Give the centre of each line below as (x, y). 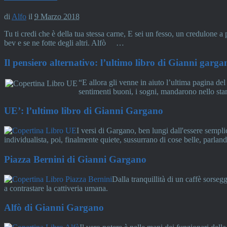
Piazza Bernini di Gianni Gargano (75, 159)
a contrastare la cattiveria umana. (56, 188)
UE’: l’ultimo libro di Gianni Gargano (84, 111)
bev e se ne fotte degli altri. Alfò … (64, 43)
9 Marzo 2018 (57, 17)
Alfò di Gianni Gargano (54, 208)
